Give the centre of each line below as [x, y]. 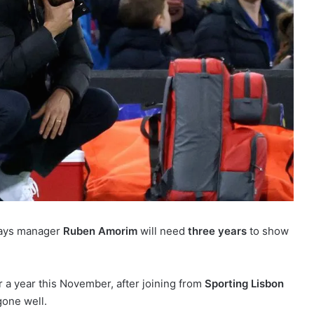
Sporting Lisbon [244, 283]
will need [163, 231]
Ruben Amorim [100, 231]
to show [268, 231]
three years [217, 231]
